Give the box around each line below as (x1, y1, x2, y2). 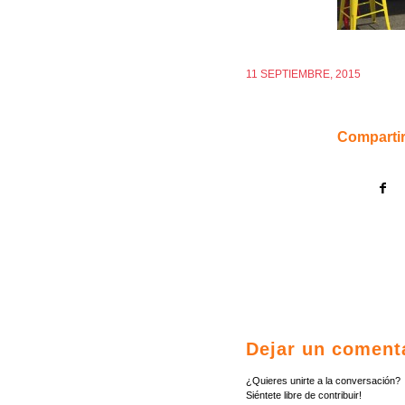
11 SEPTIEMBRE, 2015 (246, 68, 361, 81)
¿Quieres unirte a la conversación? (246, 375, 400, 387)
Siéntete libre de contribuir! (246, 390, 362, 401)
